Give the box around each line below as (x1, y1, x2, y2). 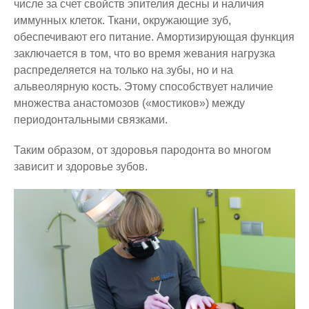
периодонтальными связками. (14, 114, 168, 126)
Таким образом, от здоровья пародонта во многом (14, 144, 271, 156)
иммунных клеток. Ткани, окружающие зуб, (14, 14, 231, 26)
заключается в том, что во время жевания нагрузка (14, 48, 275, 59)
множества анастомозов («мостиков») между (14, 97, 245, 109)
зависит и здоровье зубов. (14, 161, 148, 172)
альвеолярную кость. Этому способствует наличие (14, 81, 273, 92)
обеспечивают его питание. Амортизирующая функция (14, 31, 295, 43)
